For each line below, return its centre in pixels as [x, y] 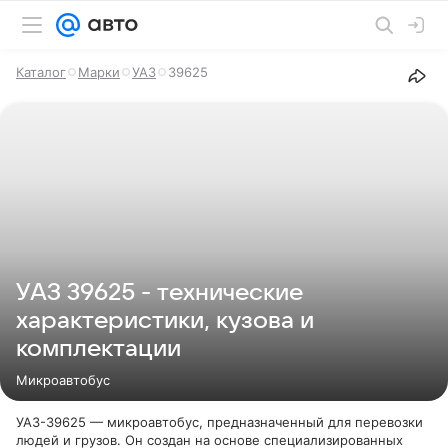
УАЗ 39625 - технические [159, 293]
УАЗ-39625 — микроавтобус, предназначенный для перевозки [219, 422]
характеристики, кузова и [165, 321]
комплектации [98, 349]
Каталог [41, 72]
